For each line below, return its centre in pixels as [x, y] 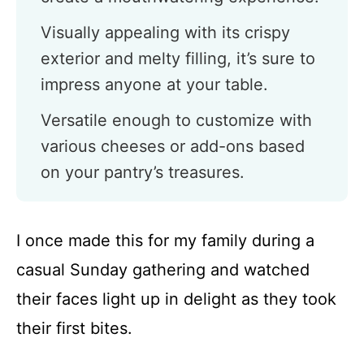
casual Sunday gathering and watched [163, 270]
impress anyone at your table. [154, 84]
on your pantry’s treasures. [143, 172]
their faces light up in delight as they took [176, 299]
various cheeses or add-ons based [173, 146]
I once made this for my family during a [165, 240]
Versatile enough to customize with [176, 120]
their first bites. [74, 328]
